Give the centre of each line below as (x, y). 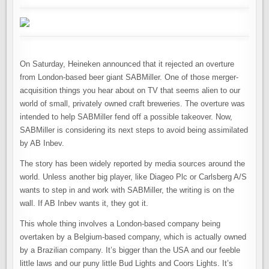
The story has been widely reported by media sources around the (133, 164)
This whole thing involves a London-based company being (120, 224)
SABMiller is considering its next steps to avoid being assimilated (134, 130)
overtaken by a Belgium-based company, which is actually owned (133, 237)
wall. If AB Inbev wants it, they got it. (84, 203)
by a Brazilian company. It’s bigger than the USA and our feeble (130, 250)
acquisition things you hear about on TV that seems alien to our (130, 90)
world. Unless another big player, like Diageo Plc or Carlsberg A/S (134, 177)
